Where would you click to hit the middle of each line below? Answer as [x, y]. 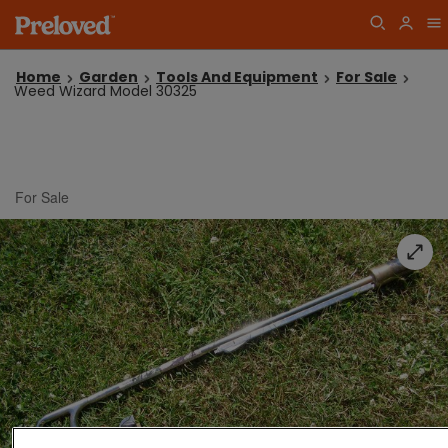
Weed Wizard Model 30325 [105, 91]
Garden [108, 77]
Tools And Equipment [237, 77]
